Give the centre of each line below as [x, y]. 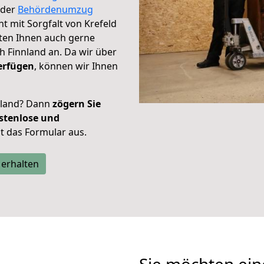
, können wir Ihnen [76, 66]
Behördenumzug [55, 9]
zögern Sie [77, 104]
